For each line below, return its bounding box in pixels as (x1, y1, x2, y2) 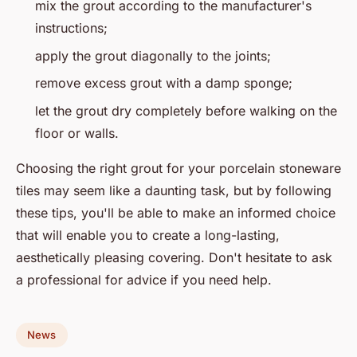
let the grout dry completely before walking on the (35, 102, 337, 119)
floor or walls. (35, 124, 119, 141)
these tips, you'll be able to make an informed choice (16, 204, 335, 221)
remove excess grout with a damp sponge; (35, 75, 292, 92)
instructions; (35, 20, 108, 37)
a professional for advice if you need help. (16, 271, 272, 288)
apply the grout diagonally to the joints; (35, 47, 271, 64)
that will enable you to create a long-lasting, (16, 226, 280, 243)
